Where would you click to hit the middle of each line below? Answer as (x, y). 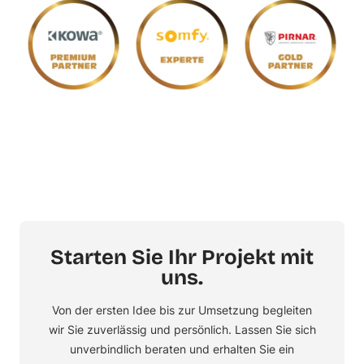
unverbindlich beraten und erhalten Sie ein (182, 349)
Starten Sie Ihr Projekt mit (182, 258)
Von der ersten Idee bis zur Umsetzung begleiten (182, 310)
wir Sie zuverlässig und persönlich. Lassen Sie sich (182, 330)
